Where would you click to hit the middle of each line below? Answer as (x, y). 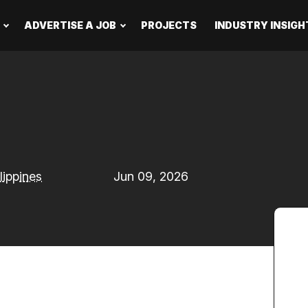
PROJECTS (169, 25)
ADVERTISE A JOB (70, 25)
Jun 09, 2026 (151, 176)
